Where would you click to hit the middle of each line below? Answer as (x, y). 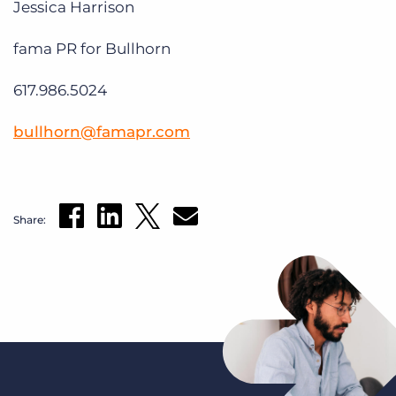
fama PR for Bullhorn (92, 49)
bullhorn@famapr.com (102, 132)
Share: (30, 219)
